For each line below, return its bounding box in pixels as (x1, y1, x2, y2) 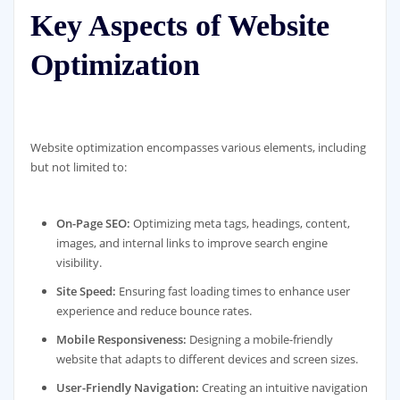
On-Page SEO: (56, 214, 131, 231)
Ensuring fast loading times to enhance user (116, 282, 351, 299)
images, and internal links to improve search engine (56, 234, 329, 251)
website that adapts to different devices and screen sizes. (56, 350, 359, 367)
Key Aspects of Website (29, 9, 329, 43)
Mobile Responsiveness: (56, 330, 187, 347)
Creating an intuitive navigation (199, 379, 369, 396)
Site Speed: (56, 282, 117, 299)
